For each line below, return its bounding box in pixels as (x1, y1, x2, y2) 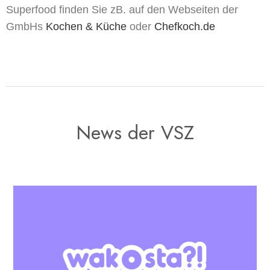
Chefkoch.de (154, 20, 215, 33)
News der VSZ (76, 118, 194, 146)
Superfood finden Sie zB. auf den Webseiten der (6, 3, 238, 16)
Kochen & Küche (46, 20, 127, 33)
